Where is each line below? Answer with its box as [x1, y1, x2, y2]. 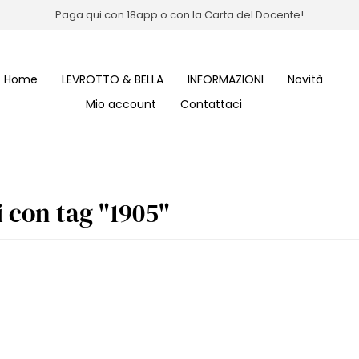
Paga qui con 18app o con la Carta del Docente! [55, 6, 304, 22]
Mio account [85, 96, 156, 113]
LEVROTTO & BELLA [62, 71, 163, 88]
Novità [288, 71, 323, 88]
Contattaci [179, 96, 242, 113]
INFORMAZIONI [188, 71, 264, 88]
